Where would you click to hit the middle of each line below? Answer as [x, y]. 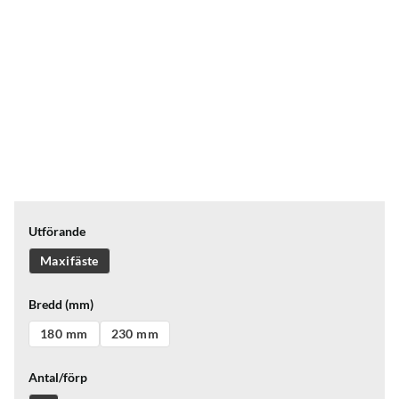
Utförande [57, 231]
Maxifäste [69, 261]
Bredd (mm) [61, 304]
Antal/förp [58, 377]
